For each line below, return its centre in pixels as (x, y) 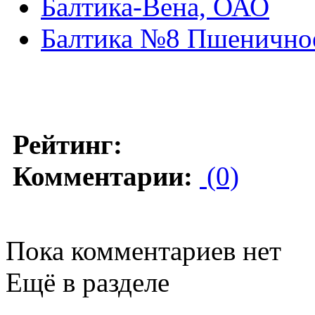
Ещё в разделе (88, 282)
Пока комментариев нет (143, 250)
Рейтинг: (67, 144)
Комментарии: (103, 176)
